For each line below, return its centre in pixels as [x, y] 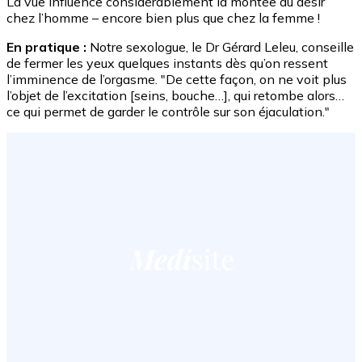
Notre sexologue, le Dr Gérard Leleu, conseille [220, 46]
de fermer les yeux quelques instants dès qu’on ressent [167, 63]
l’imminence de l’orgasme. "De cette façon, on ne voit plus [177, 79]
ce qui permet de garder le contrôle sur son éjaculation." [168, 111]
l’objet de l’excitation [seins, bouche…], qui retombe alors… [175, 95]
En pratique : [46, 46]
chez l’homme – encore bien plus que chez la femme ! [163, 17]
